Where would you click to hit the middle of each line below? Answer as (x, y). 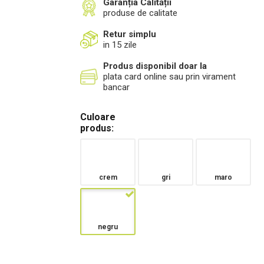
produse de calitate (140, 13)
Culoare (98, 117)
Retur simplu (130, 34)
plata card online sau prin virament (169, 77)
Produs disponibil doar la (155, 66)
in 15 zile (120, 45)
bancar (116, 87)
